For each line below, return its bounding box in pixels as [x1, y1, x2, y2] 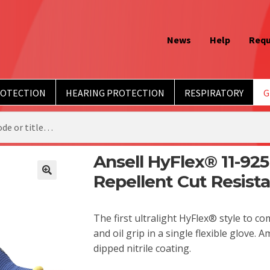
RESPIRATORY [184, 86, 243, 99]
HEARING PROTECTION [65, 86, 165, 99]
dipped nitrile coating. [93, 241, 191, 255]
